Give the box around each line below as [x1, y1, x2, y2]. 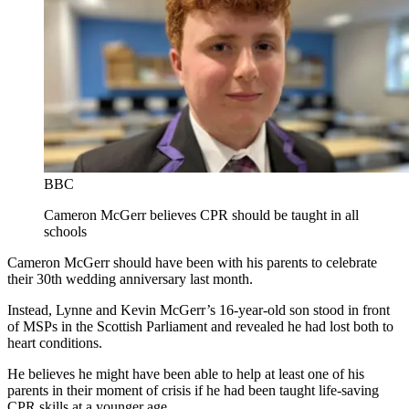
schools [44, 224, 87, 240]
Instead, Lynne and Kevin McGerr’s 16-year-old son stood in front [7, 302, 390, 319]
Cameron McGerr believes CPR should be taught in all [44, 207, 359, 224]
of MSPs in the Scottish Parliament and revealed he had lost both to [7, 319, 393, 335]
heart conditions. [7, 335, 102, 351]
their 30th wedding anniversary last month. [7, 271, 253, 288]
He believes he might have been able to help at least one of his [7, 366, 364, 383]
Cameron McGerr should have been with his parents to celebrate [7, 255, 377, 271]
